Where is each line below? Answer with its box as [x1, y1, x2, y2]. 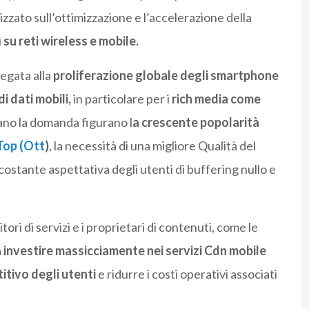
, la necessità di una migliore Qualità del [48, 137, 256, 153]
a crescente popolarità [132, 114, 259, 130]
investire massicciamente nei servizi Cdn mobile [3, 242, 266, 258]
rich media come [171, 90, 261, 106]
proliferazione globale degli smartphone [50, 67, 279, 83]
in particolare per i [70, 90, 172, 106]
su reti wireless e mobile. [3, 32, 139, 48]
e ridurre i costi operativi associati [95, 266, 277, 281]
